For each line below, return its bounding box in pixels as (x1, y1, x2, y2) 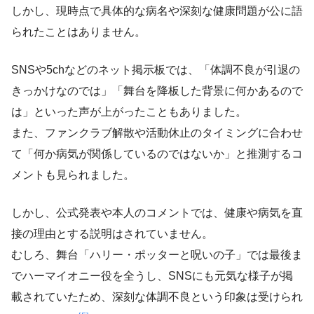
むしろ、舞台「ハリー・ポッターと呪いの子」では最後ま (11, 249, 303, 261)
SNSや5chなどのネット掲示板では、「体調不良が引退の (11, 64, 300, 76)
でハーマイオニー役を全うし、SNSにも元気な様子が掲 (11, 270, 293, 282)
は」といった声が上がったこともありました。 (11, 106, 247, 118)
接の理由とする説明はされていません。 (11, 228, 213, 240)
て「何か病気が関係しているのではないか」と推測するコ (11, 148, 303, 161)
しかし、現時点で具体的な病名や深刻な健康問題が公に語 (11, 5, 303, 18)
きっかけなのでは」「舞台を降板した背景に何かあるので (11, 85, 303, 97)
